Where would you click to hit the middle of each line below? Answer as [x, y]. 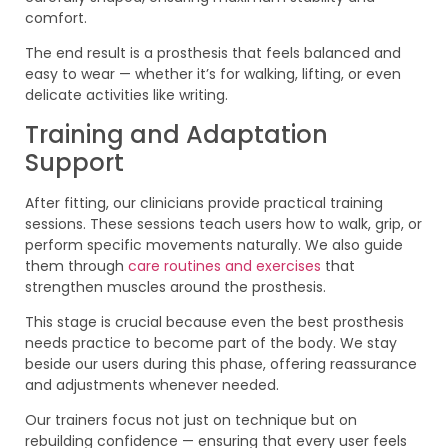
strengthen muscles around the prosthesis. [175, 286]
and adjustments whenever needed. [152, 385]
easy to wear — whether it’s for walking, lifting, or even [213, 74]
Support [74, 162]
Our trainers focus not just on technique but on [191, 420]
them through [76, 265]
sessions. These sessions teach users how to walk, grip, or [223, 223]
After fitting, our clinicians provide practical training [204, 202]
